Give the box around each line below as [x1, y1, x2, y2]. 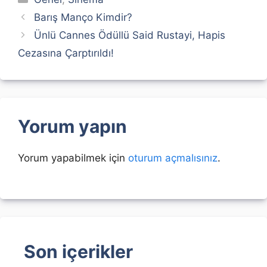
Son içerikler [24, 240, 133, 262]
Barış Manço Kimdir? [34, 11, 133, 23]
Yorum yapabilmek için [18, 152, 128, 164]
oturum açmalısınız [128, 152, 218, 164]
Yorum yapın [18, 116, 127, 137]
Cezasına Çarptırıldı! [18, 47, 114, 59]
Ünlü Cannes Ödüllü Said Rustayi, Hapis [34, 29, 226, 41]
